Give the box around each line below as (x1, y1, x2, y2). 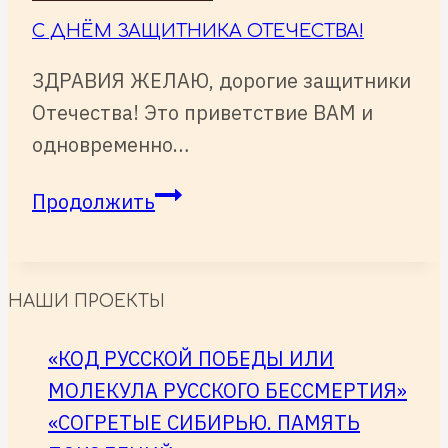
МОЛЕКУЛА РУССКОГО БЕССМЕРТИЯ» (48, 377, 407, 405)
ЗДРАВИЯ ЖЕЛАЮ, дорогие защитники (32, 66, 411, 94)
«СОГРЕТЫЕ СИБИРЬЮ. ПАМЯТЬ (48, 409, 360, 437)
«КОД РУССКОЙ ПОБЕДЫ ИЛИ (48, 345, 334, 373)
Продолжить (32, 187, 155, 215)
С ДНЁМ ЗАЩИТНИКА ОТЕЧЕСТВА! (32, 20, 364, 41)
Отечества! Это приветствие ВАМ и (32, 98, 373, 126)
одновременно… (32, 130, 189, 158)
